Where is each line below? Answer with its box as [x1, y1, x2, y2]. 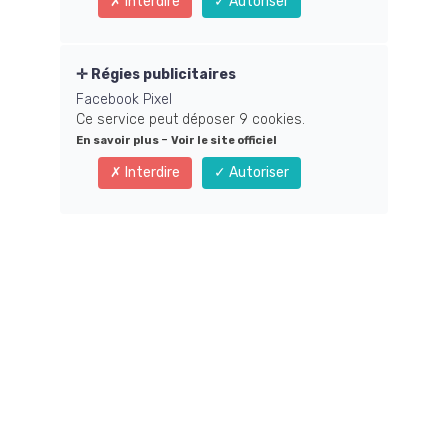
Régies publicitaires [88, 66, 236, 83]
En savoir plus [76, 134, 161, 147]
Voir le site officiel [171, 134, 277, 147]
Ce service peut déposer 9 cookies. [76, 111, 305, 128]
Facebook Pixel [76, 91, 172, 108]
